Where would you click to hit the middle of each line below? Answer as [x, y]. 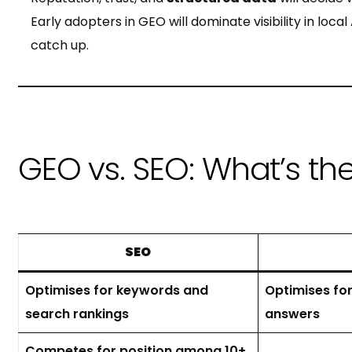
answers [292, 313]
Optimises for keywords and [116, 290]
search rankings [77, 313]
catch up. [59, 45]
